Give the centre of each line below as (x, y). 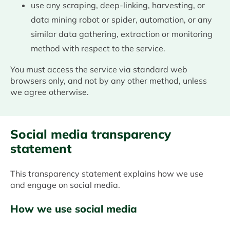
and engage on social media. (67, 185)
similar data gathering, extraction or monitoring (122, 34)
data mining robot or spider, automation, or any (121, 20)
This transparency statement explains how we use (107, 174)
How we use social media (74, 209)
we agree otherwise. (50, 92)
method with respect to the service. (98, 49)
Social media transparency (91, 134)
